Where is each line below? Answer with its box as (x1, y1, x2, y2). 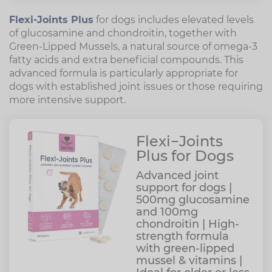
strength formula (136, 229, 229, 243)
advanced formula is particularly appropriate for (9, 67, 238, 79)
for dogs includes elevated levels (93, 14, 254, 25)
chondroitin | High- (136, 217, 239, 231)
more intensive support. (9, 94, 126, 106)
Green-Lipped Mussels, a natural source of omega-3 (9, 41, 257, 52)
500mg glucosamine (136, 193, 250, 206)
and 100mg (136, 205, 198, 219)
